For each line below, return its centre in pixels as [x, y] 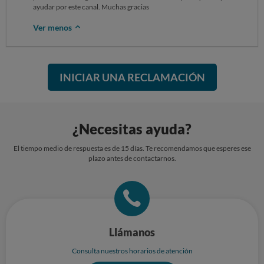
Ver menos [53, 27]
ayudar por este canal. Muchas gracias [91, 7]
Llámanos [132, 232]
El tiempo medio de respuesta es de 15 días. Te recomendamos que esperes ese [132, 148]
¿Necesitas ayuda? [132, 129]
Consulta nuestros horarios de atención [132, 251]
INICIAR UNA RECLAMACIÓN [132, 77]
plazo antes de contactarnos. [132, 158]
